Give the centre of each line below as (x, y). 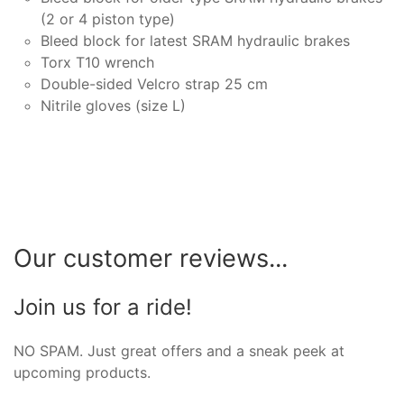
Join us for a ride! (103, 307)
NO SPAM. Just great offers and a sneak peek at (179, 350)
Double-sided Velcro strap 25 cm (154, 83)
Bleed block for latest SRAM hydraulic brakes (195, 40)
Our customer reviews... (151, 258)
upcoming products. (82, 372)
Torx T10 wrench (97, 62)
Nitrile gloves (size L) (113, 105)
